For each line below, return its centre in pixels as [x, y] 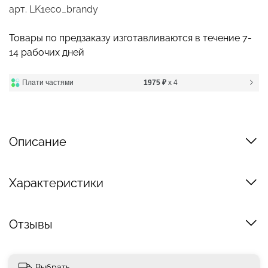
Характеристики [56, 183]
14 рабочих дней [47, 52]
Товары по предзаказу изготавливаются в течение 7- [130, 38]
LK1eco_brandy [64, 9]
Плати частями [48, 82]
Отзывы [31, 224]
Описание [38, 142]
